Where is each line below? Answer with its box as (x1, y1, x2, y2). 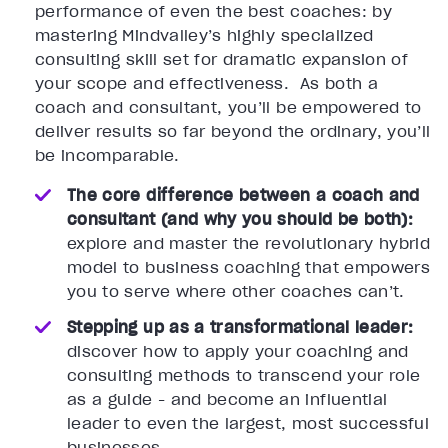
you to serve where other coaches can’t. (67, 281, 405, 302)
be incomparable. (35, 145, 180, 166)
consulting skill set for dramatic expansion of (35, 49, 409, 70)
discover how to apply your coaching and (67, 341, 409, 362)
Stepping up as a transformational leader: (67, 317, 414, 338)
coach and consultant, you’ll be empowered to (35, 97, 422, 118)
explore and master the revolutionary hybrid (67, 233, 431, 254)
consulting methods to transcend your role (67, 365, 421, 386)
